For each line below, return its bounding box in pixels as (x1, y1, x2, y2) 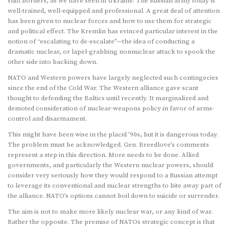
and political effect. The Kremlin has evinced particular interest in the (8, 27, 218, 36)
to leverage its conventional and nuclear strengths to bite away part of (8, 181, 221, 190)
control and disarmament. (8, 114, 87, 123)
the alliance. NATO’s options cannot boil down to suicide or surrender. (8, 192, 219, 200)
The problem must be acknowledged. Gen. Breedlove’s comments (8, 141, 209, 149)
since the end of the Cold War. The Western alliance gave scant (8, 84, 198, 93)
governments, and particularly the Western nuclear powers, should (8, 161, 213, 170)
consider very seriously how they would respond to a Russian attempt (8, 171, 218, 180)
